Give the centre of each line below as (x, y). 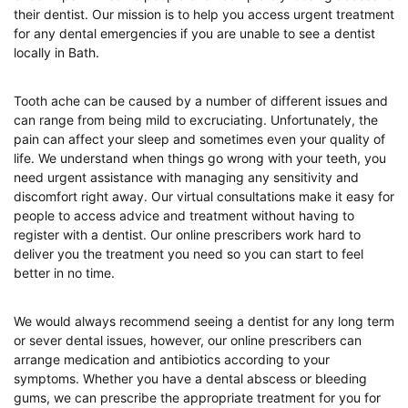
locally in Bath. (58, 52)
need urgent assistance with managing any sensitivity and (186, 177)
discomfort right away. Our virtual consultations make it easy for (204, 196)
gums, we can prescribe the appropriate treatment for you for (197, 398)
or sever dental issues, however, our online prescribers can (188, 340)
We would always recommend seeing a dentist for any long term (204, 321)
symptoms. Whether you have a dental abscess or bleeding (190, 378)
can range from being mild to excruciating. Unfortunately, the (196, 120)
